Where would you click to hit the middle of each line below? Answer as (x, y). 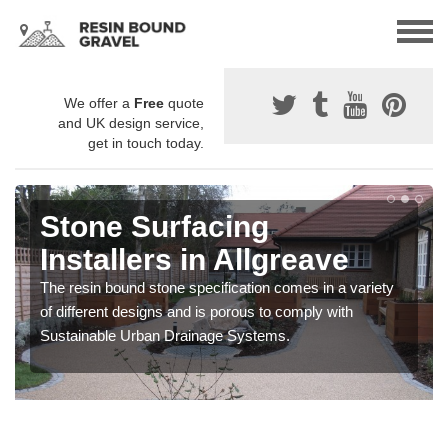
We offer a (99, 103)
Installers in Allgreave (194, 260)
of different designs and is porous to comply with (196, 312)
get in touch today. (146, 143)
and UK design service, (131, 123)
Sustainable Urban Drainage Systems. (165, 336)
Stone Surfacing (154, 227)
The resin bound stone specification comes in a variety (217, 288)
